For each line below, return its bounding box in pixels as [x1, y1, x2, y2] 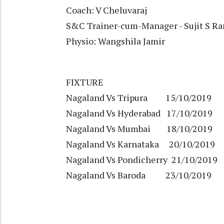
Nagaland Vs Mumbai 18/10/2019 [66, 122, 212, 135]
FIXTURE [66, 76, 103, 88]
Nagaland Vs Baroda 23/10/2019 [66, 169, 211, 181]
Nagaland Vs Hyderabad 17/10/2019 [66, 107, 212, 119]
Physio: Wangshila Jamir [66, 35, 165, 47]
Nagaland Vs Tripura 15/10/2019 [66, 91, 211, 104]
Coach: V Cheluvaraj [66, 4, 149, 16]
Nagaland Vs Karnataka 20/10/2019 [66, 138, 215, 150]
